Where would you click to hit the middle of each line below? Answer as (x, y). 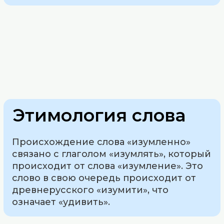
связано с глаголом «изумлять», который (112, 154)
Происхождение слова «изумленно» (101, 142)
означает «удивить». (61, 202)
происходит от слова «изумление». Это (108, 166)
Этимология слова (99, 115)
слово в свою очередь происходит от (104, 178)
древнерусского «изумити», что (90, 190)
